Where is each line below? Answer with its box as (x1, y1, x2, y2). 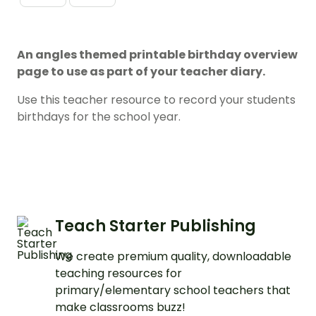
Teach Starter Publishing (55, 215, 256, 238)
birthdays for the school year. (17, 109, 181, 126)
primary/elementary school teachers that (55, 282, 291, 299)
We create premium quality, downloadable (55, 248, 291, 265)
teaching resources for (55, 265, 182, 282)
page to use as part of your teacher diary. (17, 63, 265, 80)
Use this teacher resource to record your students (17, 92, 296, 109)
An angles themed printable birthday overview (17, 47, 298, 63)
